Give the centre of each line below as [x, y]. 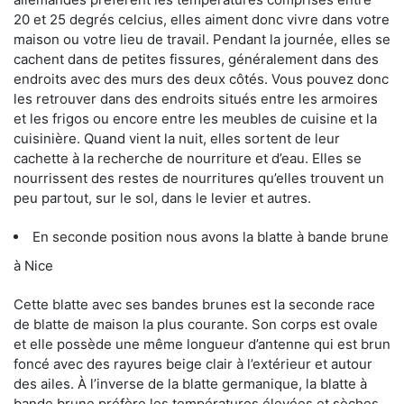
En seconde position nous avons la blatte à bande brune [211, 236]
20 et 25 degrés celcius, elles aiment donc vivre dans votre [202, 19]
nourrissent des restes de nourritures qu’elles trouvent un [199, 178]
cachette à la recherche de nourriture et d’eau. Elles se [188, 158]
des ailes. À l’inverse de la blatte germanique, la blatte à [190, 383]
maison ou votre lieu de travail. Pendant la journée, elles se [202, 39]
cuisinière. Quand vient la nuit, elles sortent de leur [177, 138]
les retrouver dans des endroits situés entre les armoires [196, 98]
